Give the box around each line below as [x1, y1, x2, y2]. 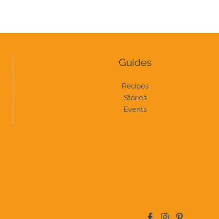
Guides [118, 56, 152, 68]
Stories [123, 93, 147, 102]
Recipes [121, 82, 149, 90]
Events [123, 105, 147, 114]
